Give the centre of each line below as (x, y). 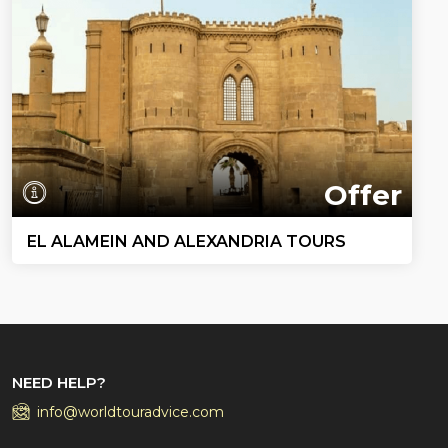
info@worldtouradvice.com (130, 411)
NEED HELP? (59, 382)
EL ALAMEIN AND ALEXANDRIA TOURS (186, 241)
